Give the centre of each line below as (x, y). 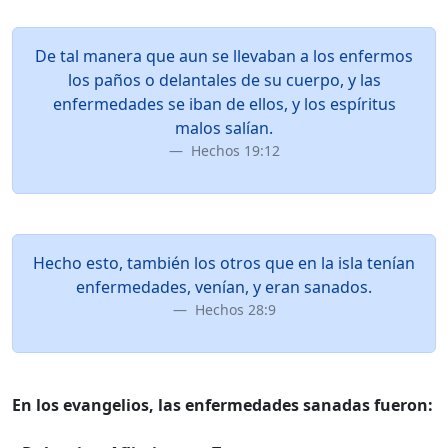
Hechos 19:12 (233, 150)
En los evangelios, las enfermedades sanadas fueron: (222, 405)
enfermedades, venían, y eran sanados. (224, 287)
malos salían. (224, 128)
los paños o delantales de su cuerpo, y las (224, 80)
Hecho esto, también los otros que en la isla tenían (224, 263)
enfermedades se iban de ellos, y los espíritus (224, 104)
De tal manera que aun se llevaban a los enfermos (224, 56)
